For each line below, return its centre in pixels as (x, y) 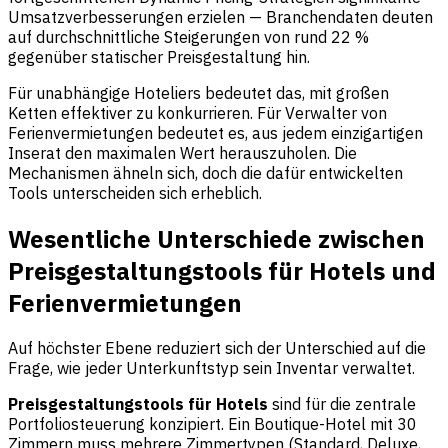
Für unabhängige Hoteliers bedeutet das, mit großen (198, 92)
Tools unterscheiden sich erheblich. (135, 192)
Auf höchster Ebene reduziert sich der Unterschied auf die (217, 348)
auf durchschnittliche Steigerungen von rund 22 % (188, 36)
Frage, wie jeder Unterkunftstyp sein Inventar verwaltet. (211, 368)
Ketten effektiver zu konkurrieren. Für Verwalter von (197, 112)
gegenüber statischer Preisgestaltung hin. (159, 56)
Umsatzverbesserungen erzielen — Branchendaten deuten (220, 16)
